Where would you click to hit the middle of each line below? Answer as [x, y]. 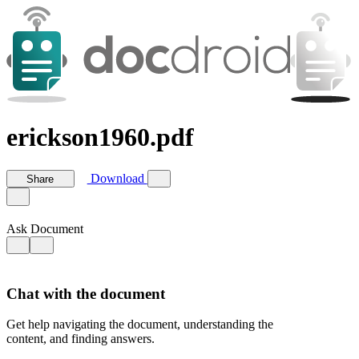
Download [117, 179]
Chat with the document [86, 293]
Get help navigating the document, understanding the [140, 325]
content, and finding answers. [81, 339]
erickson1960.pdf [100, 137]
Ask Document [45, 228]
